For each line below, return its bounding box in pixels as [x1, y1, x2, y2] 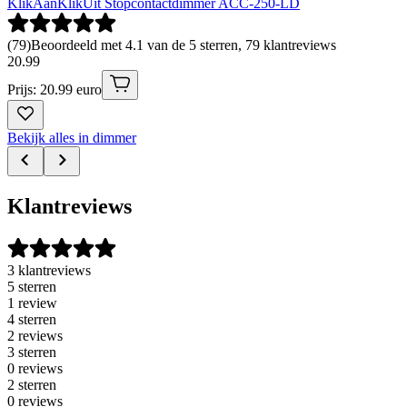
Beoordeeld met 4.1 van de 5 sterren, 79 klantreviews [31, 37, 336, 54]
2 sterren [7, 376, 56, 392]
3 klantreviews [7, 262, 91, 278]
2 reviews [7, 327, 63, 343]
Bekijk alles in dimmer [7, 130, 136, 146]
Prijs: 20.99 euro [7, 82, 102, 98]
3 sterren [7, 343, 56, 360]
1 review [7, 294, 57, 311]
